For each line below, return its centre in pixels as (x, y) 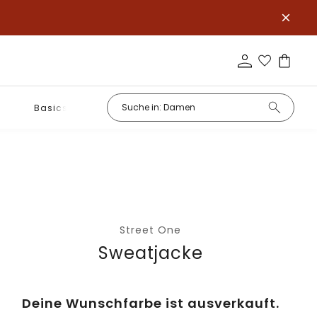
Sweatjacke (150, 253)
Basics (51, 108)
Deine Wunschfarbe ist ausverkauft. (150, 303)
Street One (151, 230)
